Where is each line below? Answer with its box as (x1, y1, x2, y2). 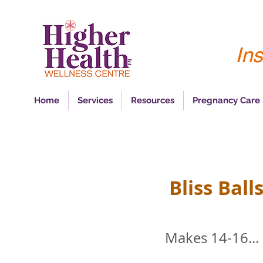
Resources (130, 95, 174, 106)
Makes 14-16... (165, 228, 259, 247)
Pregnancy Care (192, 95, 260, 106)
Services (77, 95, 113, 106)
